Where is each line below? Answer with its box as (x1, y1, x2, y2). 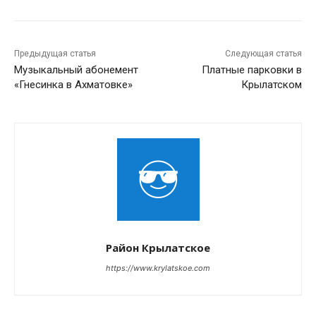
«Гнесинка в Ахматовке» (14, 78, 133, 92)
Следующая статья (224, 49, 302, 59)
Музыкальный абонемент (14, 63, 138, 77)
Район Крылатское (106, 241, 210, 255)
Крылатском (241, 78, 302, 92)
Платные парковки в (201, 63, 302, 77)
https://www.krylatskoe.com (106, 263, 210, 274)
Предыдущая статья (14, 49, 96, 59)
